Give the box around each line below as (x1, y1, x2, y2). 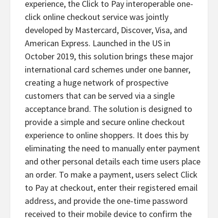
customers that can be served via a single (25, 90, 175, 101)
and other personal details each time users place (25, 155, 200, 167)
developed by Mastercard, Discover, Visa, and (25, 24, 187, 36)
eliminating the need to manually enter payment (25, 142, 200, 154)
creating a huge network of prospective (25, 76, 168, 88)
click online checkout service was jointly (25, 11, 168, 22)
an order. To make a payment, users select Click (25, 168, 198, 180)
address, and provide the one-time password (25, 195, 188, 206)
